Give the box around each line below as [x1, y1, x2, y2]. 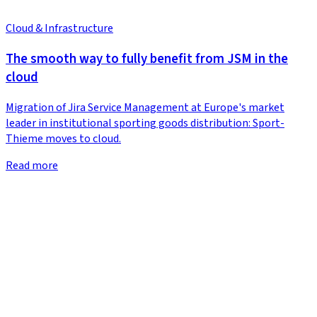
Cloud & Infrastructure [6, 21, 113, 37]
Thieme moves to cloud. [6, 130, 121, 146]
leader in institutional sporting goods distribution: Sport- [6, 115, 284, 131]
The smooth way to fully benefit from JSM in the [6, 49, 288, 68]
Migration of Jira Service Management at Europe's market [6, 99, 284, 115]
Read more [6, 157, 58, 173]
